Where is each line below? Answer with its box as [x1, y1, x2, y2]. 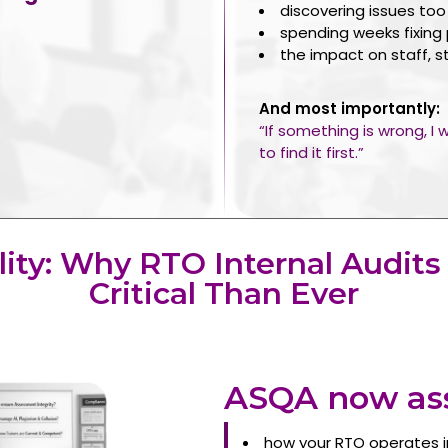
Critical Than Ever [89, 274, 359, 312]
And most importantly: [259, 97, 440, 119]
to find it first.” [259, 141, 364, 163]
